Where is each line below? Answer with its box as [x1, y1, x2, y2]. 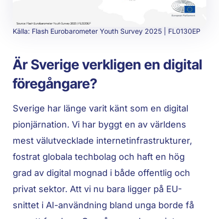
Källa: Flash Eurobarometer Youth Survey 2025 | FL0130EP [13, 27, 201, 36]
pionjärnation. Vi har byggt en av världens [13, 119, 187, 130]
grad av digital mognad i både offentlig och [13, 168, 191, 178]
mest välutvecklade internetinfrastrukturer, [13, 135, 193, 146]
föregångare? [13, 75, 98, 92]
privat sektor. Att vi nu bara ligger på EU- [13, 184, 182, 195]
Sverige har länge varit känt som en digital [13, 103, 189, 114]
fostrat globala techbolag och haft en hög [13, 152, 185, 162]
